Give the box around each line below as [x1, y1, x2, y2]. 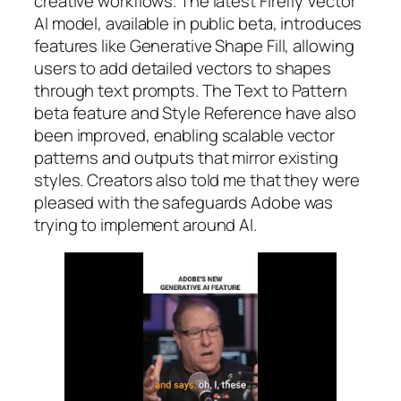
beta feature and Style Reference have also [34, 100, 356, 124]
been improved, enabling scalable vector [34, 123, 336, 147]
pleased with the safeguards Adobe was [34, 190, 334, 214]
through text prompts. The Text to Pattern [34, 78, 347, 102]
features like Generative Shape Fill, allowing [34, 33, 354, 57]
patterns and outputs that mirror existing [34, 145, 338, 169]
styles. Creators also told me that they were [34, 167, 360, 192]
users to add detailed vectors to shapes [34, 55, 332, 80]
